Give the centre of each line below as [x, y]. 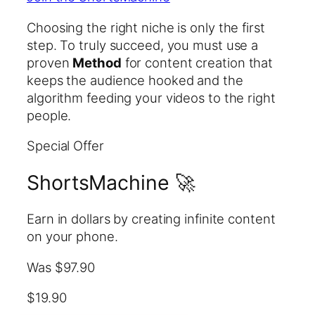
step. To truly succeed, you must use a [143, 45]
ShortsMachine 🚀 [111, 182]
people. [49, 115]
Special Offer [65, 146]
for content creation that [197, 62]
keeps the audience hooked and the [135, 80]
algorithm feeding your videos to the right [151, 97]
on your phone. [72, 237]
